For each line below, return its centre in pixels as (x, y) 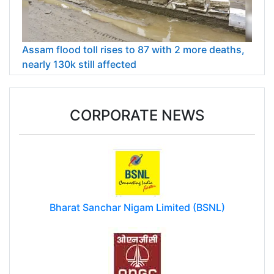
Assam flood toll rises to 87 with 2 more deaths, (133, 50)
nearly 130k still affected (79, 65)
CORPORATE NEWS (137, 116)
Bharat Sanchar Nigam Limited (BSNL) (137, 207)
